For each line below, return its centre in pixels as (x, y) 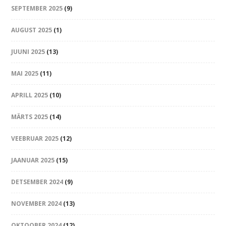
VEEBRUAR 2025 (35, 139)
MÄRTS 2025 (30, 117)
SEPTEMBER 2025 (37, 9)
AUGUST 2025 (32, 30)
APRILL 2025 (30, 95)
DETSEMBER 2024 (37, 182)
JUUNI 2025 (28, 52)
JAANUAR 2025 (33, 160)
